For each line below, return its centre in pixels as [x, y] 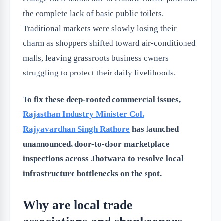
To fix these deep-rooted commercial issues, [102, 99]
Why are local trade [78, 205]
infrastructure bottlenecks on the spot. [92, 173]
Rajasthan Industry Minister [75, 114]
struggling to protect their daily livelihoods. [99, 73]
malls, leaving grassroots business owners [96, 58]
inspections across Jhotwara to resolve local [103, 159]
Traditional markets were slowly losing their [100, 28]
